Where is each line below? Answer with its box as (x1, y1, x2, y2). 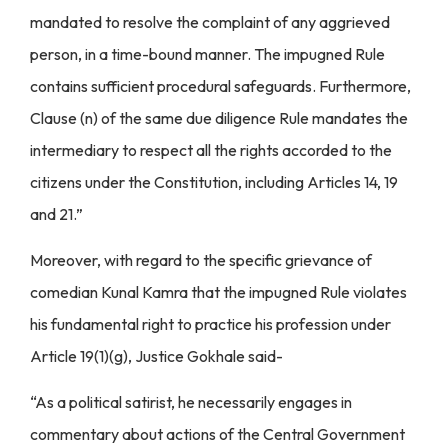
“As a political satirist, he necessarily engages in (30, 392, 352, 413)
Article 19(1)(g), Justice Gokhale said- (30, 345, 283, 366)
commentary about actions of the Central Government (30, 424, 405, 445)
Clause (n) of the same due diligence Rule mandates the (30, 107, 408, 128)
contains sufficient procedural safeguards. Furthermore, (30, 75, 411, 96)
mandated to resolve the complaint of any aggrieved (30, 11, 390, 32)
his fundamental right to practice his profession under (30, 313, 391, 334)
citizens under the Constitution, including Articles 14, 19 (30, 171, 398, 192)
